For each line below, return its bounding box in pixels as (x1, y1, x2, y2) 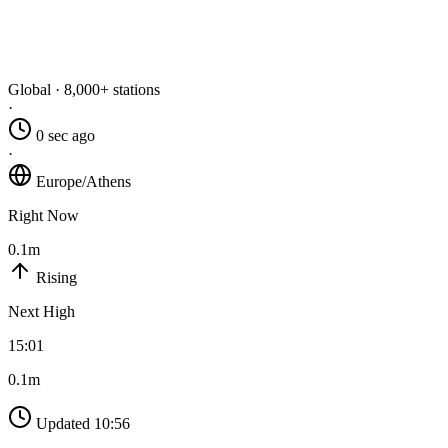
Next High (8, 303, 75, 321)
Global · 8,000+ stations (8, 81, 160, 99)
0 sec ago (36, 127, 95, 145)
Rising (36, 269, 77, 287)
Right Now (8, 207, 79, 225)
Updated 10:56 (36, 415, 130, 433)
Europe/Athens (36, 173, 131, 191)
